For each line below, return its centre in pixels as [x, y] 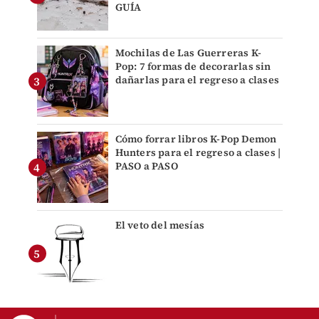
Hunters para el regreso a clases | [198, 153]
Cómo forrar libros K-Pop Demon [196, 139]
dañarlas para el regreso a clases [197, 80]
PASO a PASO [146, 166]
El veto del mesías [160, 225]
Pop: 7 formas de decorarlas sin [193, 67]
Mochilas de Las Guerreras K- [188, 53]
